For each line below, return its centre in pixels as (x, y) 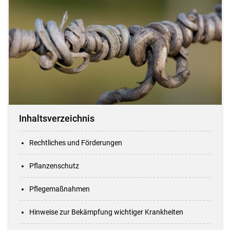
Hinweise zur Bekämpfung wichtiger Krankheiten (106, 212)
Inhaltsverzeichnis (56, 119)
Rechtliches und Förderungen (75, 142)
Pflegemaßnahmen (59, 189)
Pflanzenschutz (54, 166)
